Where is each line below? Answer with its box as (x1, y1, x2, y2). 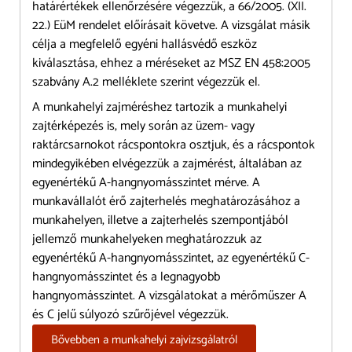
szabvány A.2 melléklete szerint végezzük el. (32, 71, 260, 93)
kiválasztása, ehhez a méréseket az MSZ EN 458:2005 (32, 52, 310, 74)
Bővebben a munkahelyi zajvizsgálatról (51, 329, 237, 350)
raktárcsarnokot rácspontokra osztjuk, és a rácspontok (32, 134, 315, 156)
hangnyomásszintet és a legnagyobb (32, 266, 220, 288)
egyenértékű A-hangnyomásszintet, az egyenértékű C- (32, 247, 310, 269)
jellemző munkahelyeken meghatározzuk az (32, 228, 262, 250)
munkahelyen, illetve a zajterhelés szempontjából (32, 209, 288, 231)
